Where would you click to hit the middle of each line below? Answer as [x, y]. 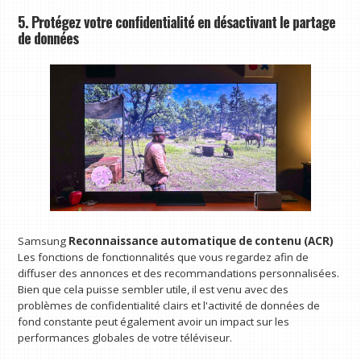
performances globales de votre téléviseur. [125, 337]
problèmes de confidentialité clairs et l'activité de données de [169, 305]
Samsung [44, 241]
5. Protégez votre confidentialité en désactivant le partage [177, 21]
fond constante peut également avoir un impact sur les [154, 321]
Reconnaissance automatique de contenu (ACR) [201, 241]
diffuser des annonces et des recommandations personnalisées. [179, 273]
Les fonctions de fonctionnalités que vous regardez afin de [164, 257]
